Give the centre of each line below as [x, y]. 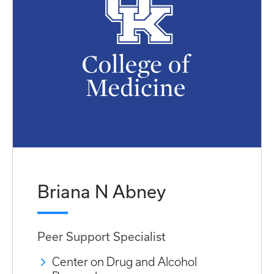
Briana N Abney [102, 191]
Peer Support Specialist [102, 236]
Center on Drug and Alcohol [124, 262]
